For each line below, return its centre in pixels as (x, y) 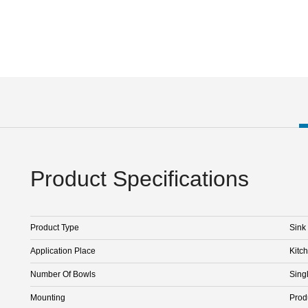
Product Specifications (140, 178)
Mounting (48, 297)
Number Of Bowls (63, 274)
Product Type (55, 227)
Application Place (63, 251)
